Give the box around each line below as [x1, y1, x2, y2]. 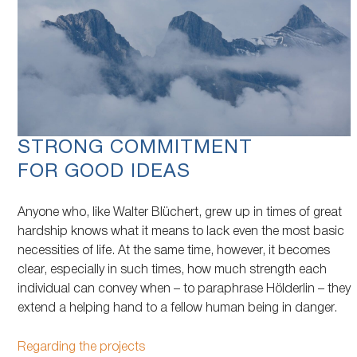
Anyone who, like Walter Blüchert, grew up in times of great [18, 207, 343, 219]
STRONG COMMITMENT [18, 139, 253, 158]
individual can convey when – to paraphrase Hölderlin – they [18, 284, 351, 296]
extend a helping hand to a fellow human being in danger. [18, 303, 338, 315]
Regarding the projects [18, 342, 146, 354]
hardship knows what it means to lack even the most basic [18, 226, 345, 238]
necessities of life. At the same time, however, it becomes [18, 245, 331, 257]
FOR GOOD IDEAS [18, 163, 191, 182]
